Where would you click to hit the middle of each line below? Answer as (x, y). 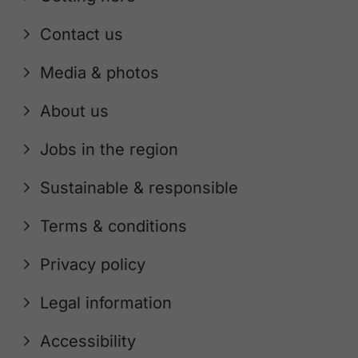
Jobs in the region (109, 149)
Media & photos (99, 72)
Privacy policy (93, 264)
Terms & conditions (113, 226)
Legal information (106, 302)
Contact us (82, 34)
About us (74, 111)
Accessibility (88, 341)
